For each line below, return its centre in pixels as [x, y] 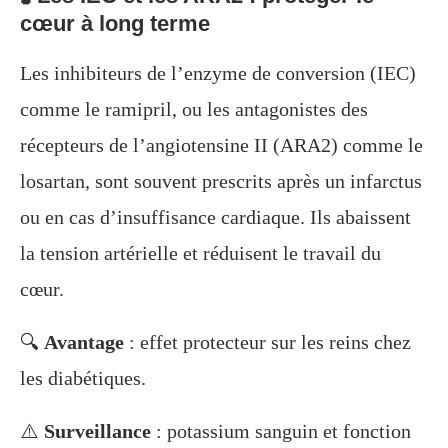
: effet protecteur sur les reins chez [267, 342]
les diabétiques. [83, 378]
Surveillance [97, 431]
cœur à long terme [115, 24]
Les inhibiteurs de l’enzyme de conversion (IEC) [218, 73]
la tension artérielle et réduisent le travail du [200, 253]
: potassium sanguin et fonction [281, 431]
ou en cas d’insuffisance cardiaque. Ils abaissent [215, 217]
